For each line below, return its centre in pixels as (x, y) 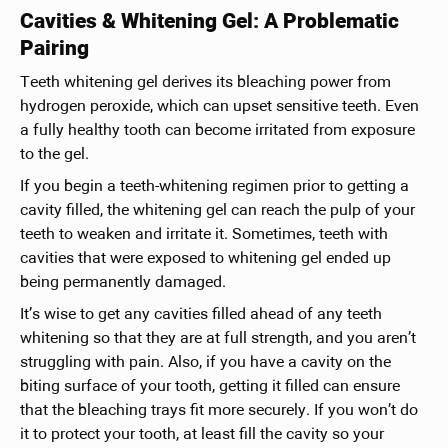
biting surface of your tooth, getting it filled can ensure (209, 386)
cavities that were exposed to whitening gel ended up (205, 258)
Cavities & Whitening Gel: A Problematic (209, 21)
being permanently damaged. (122, 282)
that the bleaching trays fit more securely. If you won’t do (218, 410)
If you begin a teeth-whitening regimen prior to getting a (214, 186)
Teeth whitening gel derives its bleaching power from (205, 82)
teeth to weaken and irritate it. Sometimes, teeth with (203, 234)
